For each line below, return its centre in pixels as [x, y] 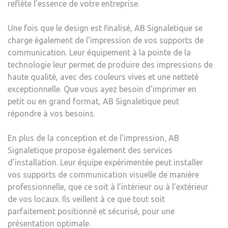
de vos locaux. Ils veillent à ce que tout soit [86, 199]
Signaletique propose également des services [90, 150]
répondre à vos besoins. [51, 113]
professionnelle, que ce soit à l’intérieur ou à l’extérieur [108, 187]
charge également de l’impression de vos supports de [106, 40]
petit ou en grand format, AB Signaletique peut [93, 101]
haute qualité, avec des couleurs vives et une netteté [103, 77]
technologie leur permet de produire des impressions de [110, 64]
